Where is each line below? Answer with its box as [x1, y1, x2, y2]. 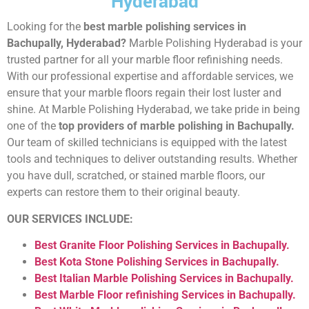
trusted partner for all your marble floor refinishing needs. [7, 53, 283, 67]
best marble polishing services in [83, 20, 246, 34]
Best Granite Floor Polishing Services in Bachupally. [34, 238, 290, 252]
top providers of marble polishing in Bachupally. [59, 119, 295, 133]
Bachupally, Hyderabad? [7, 37, 126, 50]
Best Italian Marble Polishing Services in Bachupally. [34, 271, 294, 285]
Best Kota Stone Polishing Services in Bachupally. [34, 255, 279, 268]
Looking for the [7, 20, 83, 34]
